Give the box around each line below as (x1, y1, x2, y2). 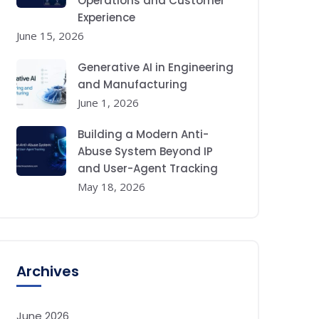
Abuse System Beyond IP (78, 144, 213, 159)
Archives (16, 261, 79, 281)
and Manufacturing (78, 77, 187, 92)
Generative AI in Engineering (78, 60, 234, 75)
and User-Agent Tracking (78, 161, 218, 176)
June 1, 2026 (78, 95, 139, 110)
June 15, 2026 (16, 28, 84, 43)
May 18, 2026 (78, 179, 145, 194)
